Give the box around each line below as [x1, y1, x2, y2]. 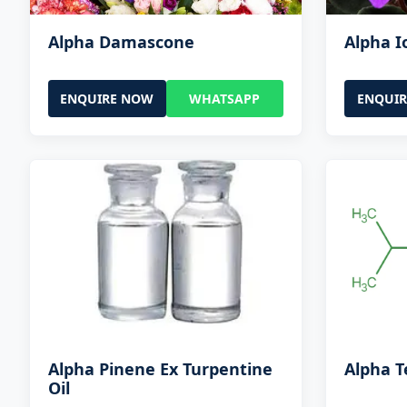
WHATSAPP [189, 89, 261, 107]
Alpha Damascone [48, 30, 194, 53]
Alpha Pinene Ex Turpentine [48, 357, 273, 380]
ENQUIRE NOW [60, 89, 154, 107]
